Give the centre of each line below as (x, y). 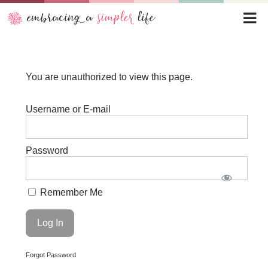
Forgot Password (51, 255)
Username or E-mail (68, 109)
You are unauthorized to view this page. (109, 77)
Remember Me (71, 192)
